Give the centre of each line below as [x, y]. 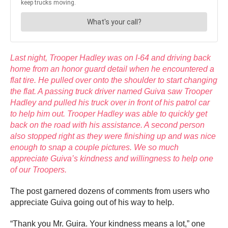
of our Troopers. [38, 169]
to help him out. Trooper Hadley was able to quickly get [109, 113]
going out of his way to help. [124, 202]
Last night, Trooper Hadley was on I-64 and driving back [110, 58]
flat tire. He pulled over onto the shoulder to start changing [114, 80]
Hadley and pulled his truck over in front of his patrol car [110, 102]
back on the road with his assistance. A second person [107, 125]
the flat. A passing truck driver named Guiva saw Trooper [111, 91]
